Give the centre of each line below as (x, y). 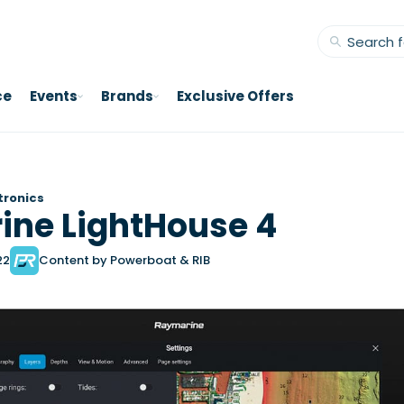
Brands (127, 96)
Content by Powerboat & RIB (124, 260)
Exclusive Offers (235, 96)
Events (54, 96)
